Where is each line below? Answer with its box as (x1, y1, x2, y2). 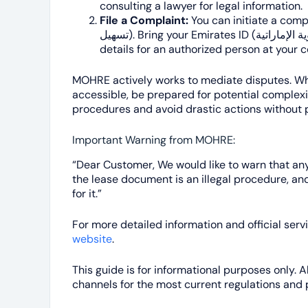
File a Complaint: (100, 12, 188, 27)
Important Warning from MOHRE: (72, 132, 235, 147)
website (72, 231, 112, 246)
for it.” (72, 186, 102, 201)
